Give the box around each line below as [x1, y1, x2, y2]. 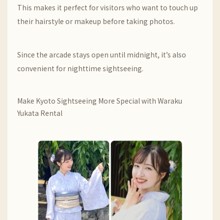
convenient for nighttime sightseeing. [17, 63, 143, 73]
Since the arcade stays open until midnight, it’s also [17, 50, 186, 59]
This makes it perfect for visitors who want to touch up [17, 2, 198, 12]
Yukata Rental [17, 108, 62, 118]
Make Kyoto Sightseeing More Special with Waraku [17, 96, 182, 106]
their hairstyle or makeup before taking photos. [17, 16, 175, 26]
